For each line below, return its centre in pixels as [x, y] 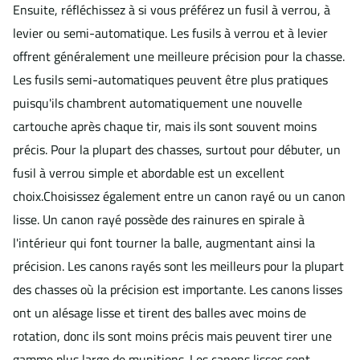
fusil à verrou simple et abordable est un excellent [149, 173]
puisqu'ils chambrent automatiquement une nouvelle [157, 103]
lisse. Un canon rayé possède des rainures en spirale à [159, 220]
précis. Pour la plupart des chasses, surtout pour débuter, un [177, 150]
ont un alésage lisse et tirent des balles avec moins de [160, 313]
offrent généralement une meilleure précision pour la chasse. [179, 57]
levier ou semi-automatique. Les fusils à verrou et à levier [170, 33]
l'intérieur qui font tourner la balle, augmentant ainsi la [164, 243]
